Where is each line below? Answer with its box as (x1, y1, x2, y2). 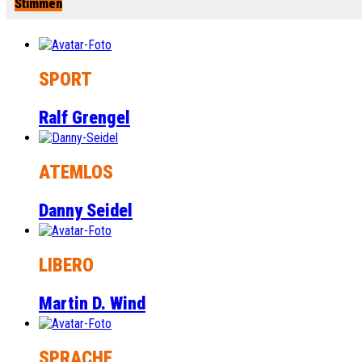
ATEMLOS (39, 161, 113, 183)
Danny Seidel (39, 200, 133, 221)
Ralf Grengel (39, 107, 130, 128)
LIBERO (39, 254, 94, 276)
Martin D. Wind (39, 293, 145, 314)
